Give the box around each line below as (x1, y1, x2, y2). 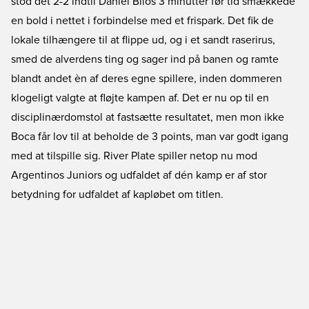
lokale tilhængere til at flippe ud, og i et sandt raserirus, (11, 34, 275, 46)
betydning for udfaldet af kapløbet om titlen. (11, 189, 223, 200)
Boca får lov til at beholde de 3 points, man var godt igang (11, 131, 288, 142)
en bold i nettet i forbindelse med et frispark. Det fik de (11, 15, 274, 26)
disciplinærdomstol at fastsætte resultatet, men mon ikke (11, 112, 284, 123)
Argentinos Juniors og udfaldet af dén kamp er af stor (11, 170, 267, 181)
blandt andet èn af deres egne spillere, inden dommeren (11, 73, 282, 84)
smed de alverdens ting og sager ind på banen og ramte (11, 54, 279, 65)
